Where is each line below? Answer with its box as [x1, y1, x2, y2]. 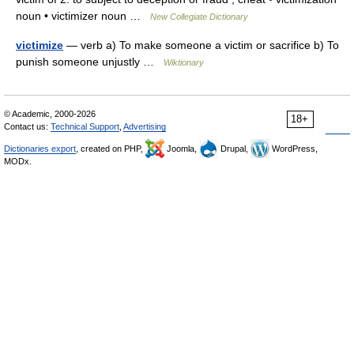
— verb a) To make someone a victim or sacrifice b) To [63, 39, 339, 51]
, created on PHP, [76, 144, 145, 153]
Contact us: [4, 122, 51, 131]
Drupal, [218, 144, 250, 153]
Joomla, [164, 144, 199, 153]
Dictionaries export [4, 144, 76, 153]
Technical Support [51, 122, 119, 131]
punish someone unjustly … [16, 55, 164, 68]
